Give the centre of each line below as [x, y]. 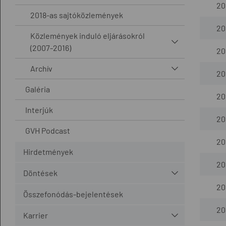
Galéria [38, 89]
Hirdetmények [48, 151]
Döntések [40, 173]
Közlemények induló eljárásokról [88, 35]
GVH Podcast [48, 130]
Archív [41, 68]
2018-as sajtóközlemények [77, 15]
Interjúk [39, 109]
